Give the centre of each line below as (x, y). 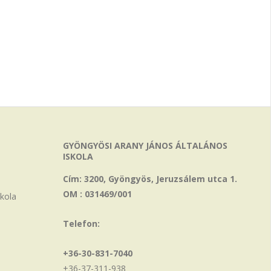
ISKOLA (78, 156)
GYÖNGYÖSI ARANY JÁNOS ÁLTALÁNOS (145, 145)
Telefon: (82, 224)
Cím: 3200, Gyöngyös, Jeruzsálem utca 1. (150, 179)
